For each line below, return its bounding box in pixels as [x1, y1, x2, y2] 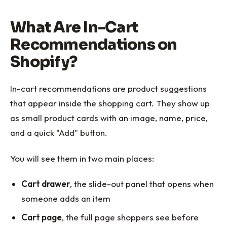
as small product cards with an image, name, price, [10, 112, 208, 124]
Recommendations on [10, 35, 177, 55]
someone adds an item [21, 193, 111, 204]
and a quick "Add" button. [10, 127, 107, 138]
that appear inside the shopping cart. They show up [10, 98, 210, 109]
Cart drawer [21, 178, 70, 189]
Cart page [21, 212, 62, 223]
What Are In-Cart [10, 18, 138, 37]
